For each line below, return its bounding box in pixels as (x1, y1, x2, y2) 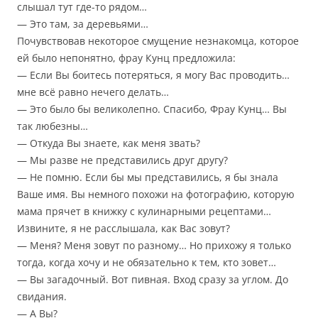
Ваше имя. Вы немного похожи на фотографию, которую (17, 187, 295, 202)
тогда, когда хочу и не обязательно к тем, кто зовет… (17, 256, 276, 270)
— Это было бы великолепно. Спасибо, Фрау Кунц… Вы (17, 102, 287, 116)
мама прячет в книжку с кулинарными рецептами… (17, 204, 271, 219)
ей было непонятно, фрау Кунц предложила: (17, 51, 236, 65)
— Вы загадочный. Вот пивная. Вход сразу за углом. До (17, 273, 288, 287)
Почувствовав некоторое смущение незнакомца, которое (17, 34, 299, 48)
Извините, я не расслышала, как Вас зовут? (17, 221, 230, 236)
